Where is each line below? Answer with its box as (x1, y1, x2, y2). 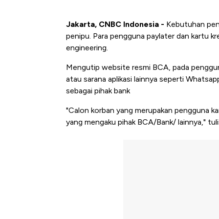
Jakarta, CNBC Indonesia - (66, 20, 164, 29)
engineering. (66, 43, 108, 53)
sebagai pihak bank (66, 86, 130, 96)
